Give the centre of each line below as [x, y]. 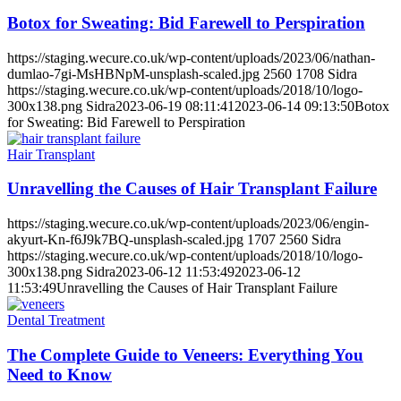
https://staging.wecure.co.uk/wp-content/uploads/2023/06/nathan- [191, 57]
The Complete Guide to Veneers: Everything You [185, 354]
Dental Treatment [56, 320]
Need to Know [60, 374]
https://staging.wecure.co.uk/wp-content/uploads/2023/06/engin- [188, 224]
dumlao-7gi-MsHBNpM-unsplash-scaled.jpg [133, 73]
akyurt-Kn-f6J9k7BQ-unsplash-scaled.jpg [125, 240]
